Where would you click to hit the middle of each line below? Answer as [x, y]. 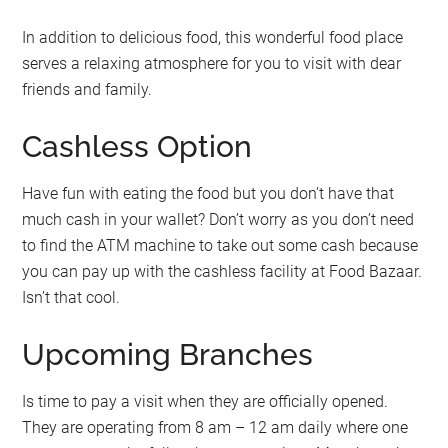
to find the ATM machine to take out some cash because [220, 245]
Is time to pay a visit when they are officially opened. [205, 401]
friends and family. [87, 89]
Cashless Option [141, 146]
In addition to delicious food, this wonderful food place [213, 37]
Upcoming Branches [168, 354]
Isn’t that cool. [73, 297]
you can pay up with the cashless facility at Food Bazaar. [222, 271]
